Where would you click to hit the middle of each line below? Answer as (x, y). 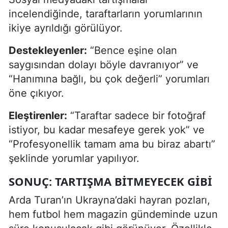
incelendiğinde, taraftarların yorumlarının (106, 13)
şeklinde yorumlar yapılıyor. (74, 158)
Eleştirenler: (38, 115)
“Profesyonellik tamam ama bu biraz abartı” (112, 144)
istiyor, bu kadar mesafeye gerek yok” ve (107, 130)
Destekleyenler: (48, 50)
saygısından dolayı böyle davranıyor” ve (104, 64)
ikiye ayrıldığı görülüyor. (66, 28)
